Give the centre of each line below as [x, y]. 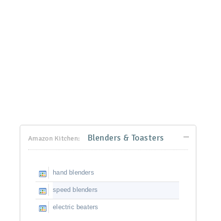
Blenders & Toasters [125, 138]
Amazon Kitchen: [54, 139]
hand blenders [74, 173]
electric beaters [76, 207]
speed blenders [75, 190]
